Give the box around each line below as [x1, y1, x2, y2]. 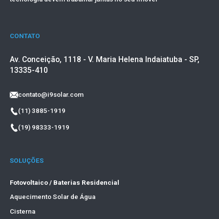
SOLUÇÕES [9, 157, 44, 165]
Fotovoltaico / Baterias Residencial [9, 178, 119, 186]
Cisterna [9, 208, 35, 216]
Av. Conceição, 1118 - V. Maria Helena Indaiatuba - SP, [9, 55, 199, 65]
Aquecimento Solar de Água [9, 193, 95, 201]
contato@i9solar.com [18, 90, 84, 98]
